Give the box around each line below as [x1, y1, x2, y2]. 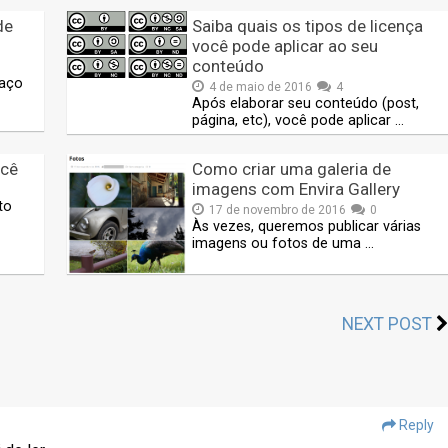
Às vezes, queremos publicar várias [192, 218, 422, 236]
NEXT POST [341, 314, 432, 335]
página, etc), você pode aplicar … [192, 112, 405, 130]
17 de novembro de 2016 [209, 203, 347, 218]
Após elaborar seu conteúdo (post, [192, 95, 420, 113]
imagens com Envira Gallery [192, 179, 401, 200]
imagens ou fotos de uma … [192, 235, 375, 253]
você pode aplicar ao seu [192, 36, 379, 57]
